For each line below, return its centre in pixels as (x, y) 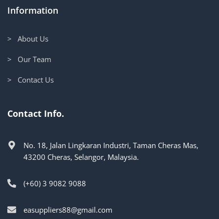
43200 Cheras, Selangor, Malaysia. (81, 157)
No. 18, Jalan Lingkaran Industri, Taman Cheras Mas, (111, 145)
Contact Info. (36, 114)
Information (33, 11)
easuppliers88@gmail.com (68, 210)
